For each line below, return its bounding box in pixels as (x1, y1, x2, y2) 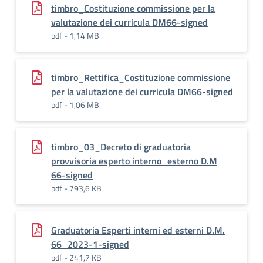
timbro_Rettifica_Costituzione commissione (51, 70, 230, 85)
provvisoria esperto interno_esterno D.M (51, 154, 217, 168)
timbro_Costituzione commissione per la (51, 1, 215, 15)
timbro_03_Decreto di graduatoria (51, 140, 191, 154)
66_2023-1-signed (51, 237, 129, 251)
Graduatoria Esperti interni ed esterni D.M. (51, 223, 225, 237)
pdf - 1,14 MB (51, 29, 99, 42)
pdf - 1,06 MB (51, 99, 99, 111)
